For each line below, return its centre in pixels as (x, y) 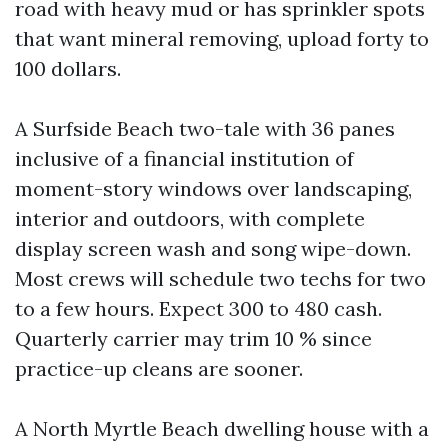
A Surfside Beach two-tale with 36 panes (205, 128)
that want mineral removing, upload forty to (222, 38)
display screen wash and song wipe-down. (213, 248)
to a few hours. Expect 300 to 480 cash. (198, 308)
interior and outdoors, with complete (190, 218)
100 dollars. (68, 68)
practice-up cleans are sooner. (159, 368)
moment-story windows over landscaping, (213, 188)
